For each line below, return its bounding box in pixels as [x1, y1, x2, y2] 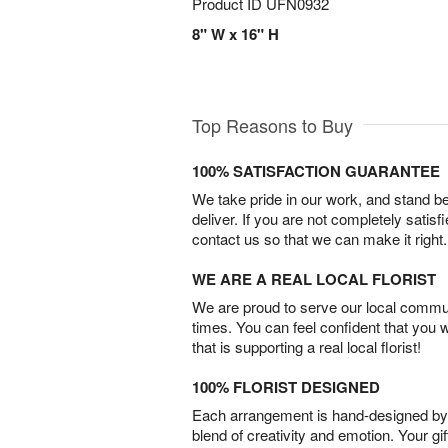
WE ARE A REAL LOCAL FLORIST [192, 268, 436, 291]
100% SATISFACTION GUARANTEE [192, 160, 440, 183]
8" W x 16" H [192, 23, 279, 45]
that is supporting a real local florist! [192, 336, 421, 358]
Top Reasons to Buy [192, 112, 353, 139]
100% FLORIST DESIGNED [192, 376, 380, 399]
